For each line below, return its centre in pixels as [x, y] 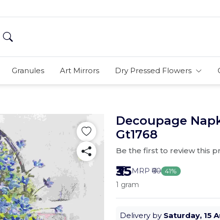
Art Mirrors [79, 70]
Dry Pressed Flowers [154, 70]
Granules [28, 70]
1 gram [127, 185]
